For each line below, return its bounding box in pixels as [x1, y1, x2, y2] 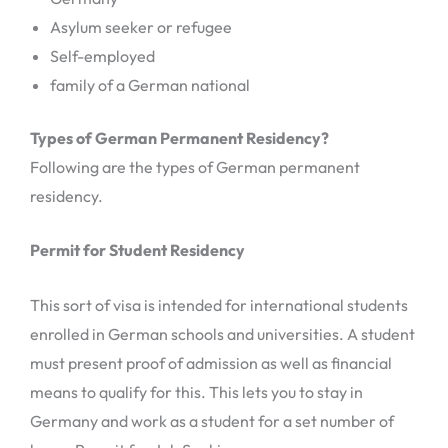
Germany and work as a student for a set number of [30, 411, 394, 432]
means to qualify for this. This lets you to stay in [30, 382, 363, 403]
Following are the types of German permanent [30, 156, 360, 177]
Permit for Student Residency [30, 240, 245, 261]
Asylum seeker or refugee [50, 16, 232, 37]
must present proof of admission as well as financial [30, 353, 392, 374]
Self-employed [50, 45, 155, 66]
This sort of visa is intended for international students [30, 295, 408, 316]
